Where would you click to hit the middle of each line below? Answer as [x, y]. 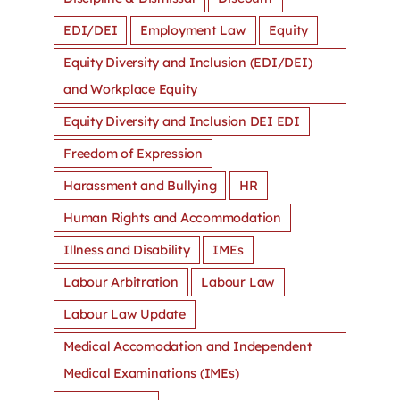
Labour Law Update [124, 315]
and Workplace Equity [130, 90]
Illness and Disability [126, 250]
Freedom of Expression [133, 154]
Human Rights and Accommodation [172, 218]
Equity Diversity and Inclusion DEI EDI [181, 122]
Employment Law [193, 31]
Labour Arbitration [121, 283]
